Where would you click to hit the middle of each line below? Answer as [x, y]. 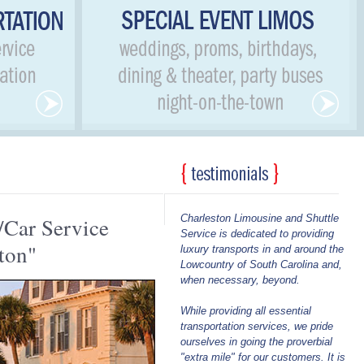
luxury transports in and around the [262, 249]
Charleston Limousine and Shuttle [260, 218]
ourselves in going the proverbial [256, 342]
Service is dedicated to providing [257, 234]
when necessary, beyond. [240, 280]
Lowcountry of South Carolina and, [261, 264]
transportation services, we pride [257, 326]
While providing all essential [246, 311]
